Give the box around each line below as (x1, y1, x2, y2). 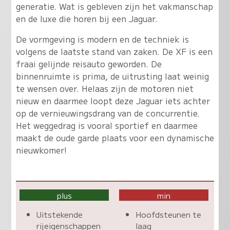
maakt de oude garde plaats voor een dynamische (15, 131, 214, 144)
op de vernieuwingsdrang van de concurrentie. (15, 106, 200, 119)
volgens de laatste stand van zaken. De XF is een (15, 45, 213, 57)
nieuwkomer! (15, 143, 67, 156)
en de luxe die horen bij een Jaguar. (15, 12, 158, 25)
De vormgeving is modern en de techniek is (15, 32, 189, 45)
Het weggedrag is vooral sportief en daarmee (15, 119, 198, 131)
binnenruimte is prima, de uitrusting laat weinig (15, 69, 209, 82)
